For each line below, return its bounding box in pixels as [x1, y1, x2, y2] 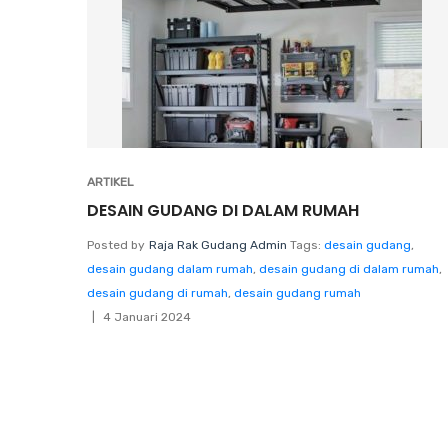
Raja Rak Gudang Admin [149, 237, 287, 252]
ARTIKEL [87, 174, 134, 189]
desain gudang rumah [234, 285, 361, 300]
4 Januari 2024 [103, 309, 191, 324]
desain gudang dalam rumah [87, 261, 253, 276]
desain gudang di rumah [87, 285, 228, 300]
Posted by [87, 237, 145, 252]
